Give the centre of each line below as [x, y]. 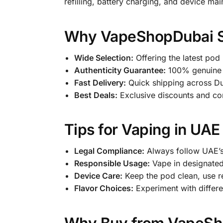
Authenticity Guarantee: [120, 70]
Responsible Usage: [112, 164]
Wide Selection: [104, 57]
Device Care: [98, 176]
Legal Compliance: [109, 151]
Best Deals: [96, 95]
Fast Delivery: [100, 82]
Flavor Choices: [104, 188]
